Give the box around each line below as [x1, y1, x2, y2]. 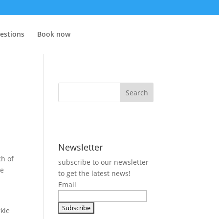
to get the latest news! [58, 169, 131, 178]
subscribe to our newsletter [58, 157, 149, 167]
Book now [37, 29, 70, 39]
